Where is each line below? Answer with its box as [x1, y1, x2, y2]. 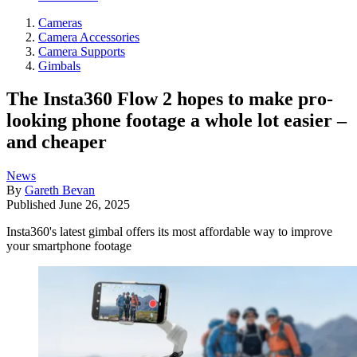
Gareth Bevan [25, 183, 95, 198]
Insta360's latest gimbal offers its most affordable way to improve [6, 225, 332, 239]
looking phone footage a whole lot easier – [6, 110, 347, 131]
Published [6, 198, 59, 212]
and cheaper [6, 131, 107, 153]
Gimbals [38, 58, 80, 73]
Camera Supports [38, 44, 125, 58]
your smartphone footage [6, 239, 131, 253]
